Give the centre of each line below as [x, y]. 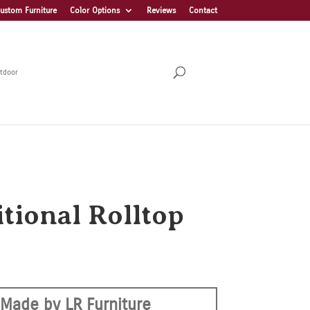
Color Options [94, 10]
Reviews [161, 10]
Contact [203, 10]
